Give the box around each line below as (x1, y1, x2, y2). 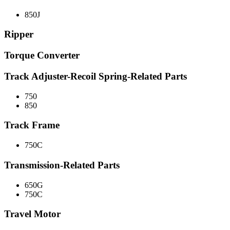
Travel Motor (4, 208, 61, 220)
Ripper (4, 29, 33, 40)
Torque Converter (4, 50, 80, 61)
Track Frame (4, 120, 60, 131)
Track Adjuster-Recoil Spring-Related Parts (4, 70, 187, 82)
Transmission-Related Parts (4, 159, 120, 170)
